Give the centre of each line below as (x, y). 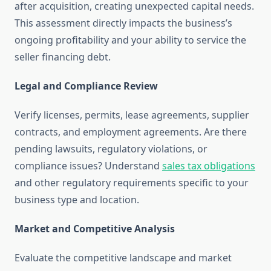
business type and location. (77, 200)
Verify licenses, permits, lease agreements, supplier (132, 115)
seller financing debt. (63, 57)
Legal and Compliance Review (86, 86)
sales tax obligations (209, 166)
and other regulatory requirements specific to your (132, 183)
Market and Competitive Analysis (95, 229)
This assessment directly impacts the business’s (123, 23)
